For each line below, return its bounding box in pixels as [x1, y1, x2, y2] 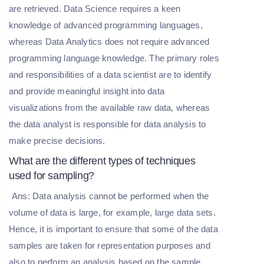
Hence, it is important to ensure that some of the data [9, 224, 218, 235]
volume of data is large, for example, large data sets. [9, 207, 216, 218]
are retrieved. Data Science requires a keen [9, 4, 181, 14]
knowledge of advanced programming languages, [9, 20, 203, 31]
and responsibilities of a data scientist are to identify [9, 70, 212, 80]
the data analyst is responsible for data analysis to [9, 119, 206, 130]
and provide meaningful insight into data [9, 86, 164, 97]
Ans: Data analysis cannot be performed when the [12, 191, 209, 202]
